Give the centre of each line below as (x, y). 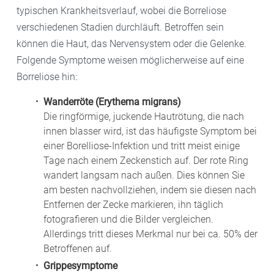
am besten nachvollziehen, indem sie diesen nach (150, 190)
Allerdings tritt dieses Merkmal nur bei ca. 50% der (150, 234)
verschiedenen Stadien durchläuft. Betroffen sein (120, 27)
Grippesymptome (80, 265)
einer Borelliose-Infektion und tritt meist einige (142, 146)
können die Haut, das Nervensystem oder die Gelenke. (131, 43)
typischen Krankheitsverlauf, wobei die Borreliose (121, 10)
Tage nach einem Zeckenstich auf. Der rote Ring (146, 160)
